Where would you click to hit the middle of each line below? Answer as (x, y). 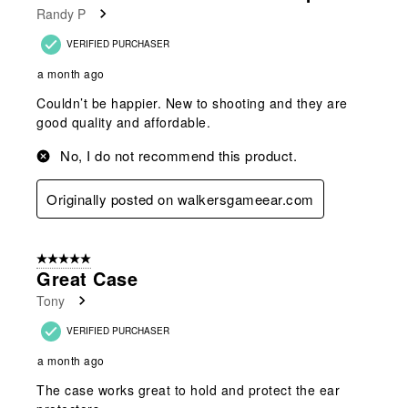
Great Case (87, 278)
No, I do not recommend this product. (178, 155)
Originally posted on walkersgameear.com (180, 199)
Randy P (61, 13)
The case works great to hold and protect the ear (188, 389)
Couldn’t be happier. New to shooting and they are (192, 102)
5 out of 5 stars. (78, 259)
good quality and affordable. (123, 122)
